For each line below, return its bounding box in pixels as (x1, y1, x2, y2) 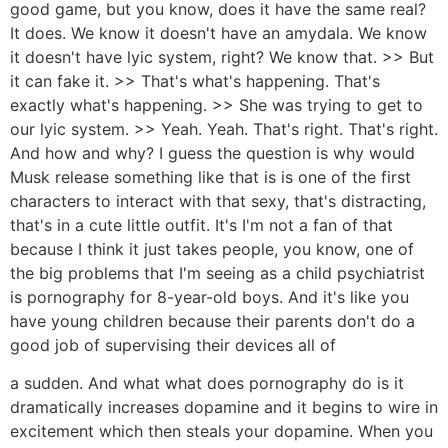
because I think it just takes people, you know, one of (10, 239, 414, 260)
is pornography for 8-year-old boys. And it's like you (10, 287, 409, 308)
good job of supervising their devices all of (10, 335, 336, 356)
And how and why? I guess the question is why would (10, 143, 415, 164)
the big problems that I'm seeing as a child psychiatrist (10, 263, 425, 284)
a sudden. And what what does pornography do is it (10, 373, 404, 394)
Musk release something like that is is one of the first (10, 167, 411, 188)
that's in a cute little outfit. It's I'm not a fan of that (10, 215, 393, 236)
